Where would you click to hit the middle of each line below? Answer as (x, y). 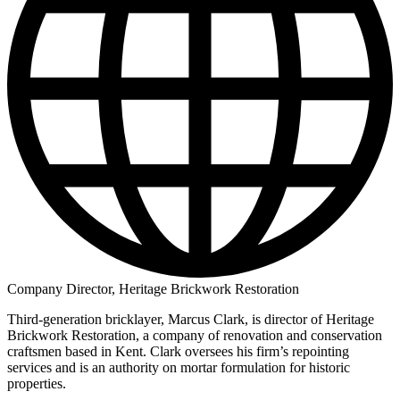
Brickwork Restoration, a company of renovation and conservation (195, 335)
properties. (37, 383)
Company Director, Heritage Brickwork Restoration (153, 288)
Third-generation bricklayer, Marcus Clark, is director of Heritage (191, 319)
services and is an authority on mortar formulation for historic (179, 367)
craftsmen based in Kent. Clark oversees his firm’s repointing (178, 351)
